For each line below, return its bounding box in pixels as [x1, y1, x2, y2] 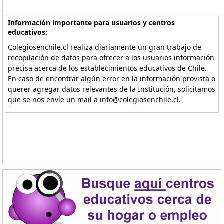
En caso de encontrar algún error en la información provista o [8, 74, 216, 83]
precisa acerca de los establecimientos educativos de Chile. [8, 63, 207, 73]
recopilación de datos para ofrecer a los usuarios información [8, 53, 215, 62]
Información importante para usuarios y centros [8, 18, 175, 27]
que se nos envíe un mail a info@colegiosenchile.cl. [8, 95, 181, 104]
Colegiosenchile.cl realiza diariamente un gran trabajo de [8, 42, 202, 52]
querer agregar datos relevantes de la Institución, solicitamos [8, 84, 216, 94]
